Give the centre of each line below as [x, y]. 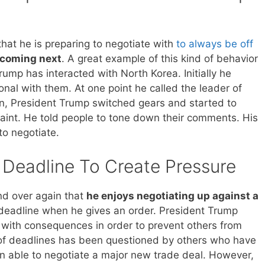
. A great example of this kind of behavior [160, 59]
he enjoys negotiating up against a [172, 195]
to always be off [215, 44]
